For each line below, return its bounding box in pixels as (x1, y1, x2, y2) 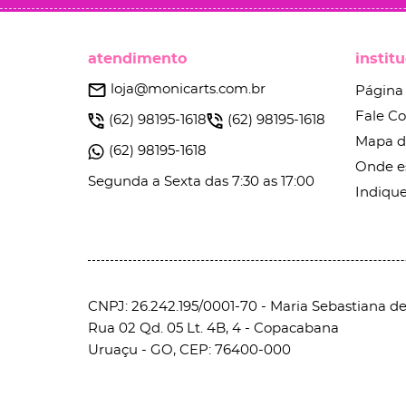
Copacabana (254, 322, 339, 335)
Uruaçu (88, 343, 138, 357)
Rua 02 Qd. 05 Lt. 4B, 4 (88, 322, 241, 335)
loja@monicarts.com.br (111, 82, 266, 96)
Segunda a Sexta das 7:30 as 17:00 (88, 175, 314, 188)
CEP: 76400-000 (179, 343, 291, 357)
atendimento (88, 52, 187, 66)
